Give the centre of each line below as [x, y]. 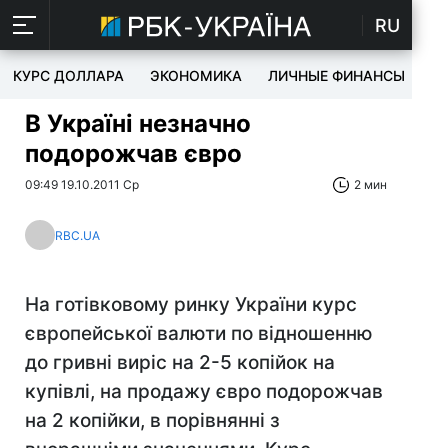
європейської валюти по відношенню [199, 333]
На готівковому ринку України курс [191, 304]
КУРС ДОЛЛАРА [68, 75]
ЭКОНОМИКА [196, 75]
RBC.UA [77, 235]
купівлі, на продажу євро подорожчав [204, 391]
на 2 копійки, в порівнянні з [152, 420]
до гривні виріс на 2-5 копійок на [180, 362]
